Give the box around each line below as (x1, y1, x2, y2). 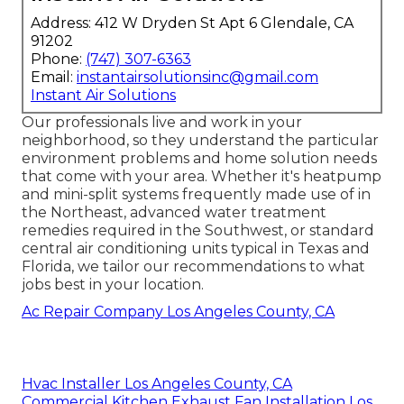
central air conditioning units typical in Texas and (22, 240, 370, 258)
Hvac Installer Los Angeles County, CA (22, 375, 292, 393)
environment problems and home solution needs (22, 150, 377, 168)
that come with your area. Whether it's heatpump (22, 168, 381, 186)
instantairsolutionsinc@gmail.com (77, 69, 318, 87)
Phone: (31, 50, 86, 69)
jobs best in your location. (22, 276, 204, 294)
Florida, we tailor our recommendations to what (22, 258, 365, 276)
